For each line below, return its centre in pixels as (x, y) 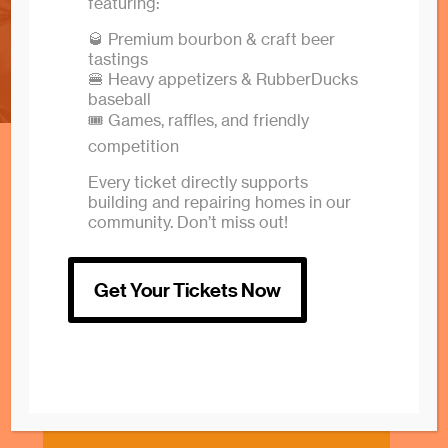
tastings (118, 59)
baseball (120, 99)
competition (134, 146)
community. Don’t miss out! (188, 222)
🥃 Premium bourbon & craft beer (212, 39)
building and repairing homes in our (220, 202)
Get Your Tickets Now (188, 290)
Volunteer (216, 395)
